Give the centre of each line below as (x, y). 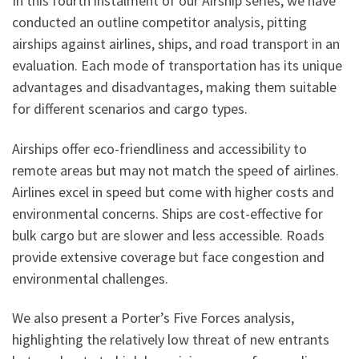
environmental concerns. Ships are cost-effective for (167, 213)
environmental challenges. (90, 278)
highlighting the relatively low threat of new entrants (171, 340)
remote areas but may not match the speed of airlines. (175, 170)
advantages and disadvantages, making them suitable (174, 87)
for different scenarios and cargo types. (130, 109)
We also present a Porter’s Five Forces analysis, (153, 318)
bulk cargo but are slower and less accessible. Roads (168, 235)
